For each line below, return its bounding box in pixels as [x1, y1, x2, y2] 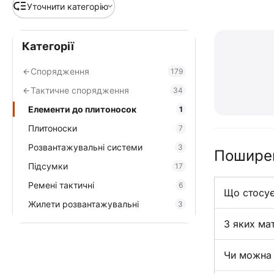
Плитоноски [28, 123, 77, 133]
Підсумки [28, 161, 68, 171]
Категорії [22, 40, 74, 53]
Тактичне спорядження [31, 85, 129, 95]
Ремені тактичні [28, 180, 94, 190]
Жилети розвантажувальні [28, 199, 139, 209]
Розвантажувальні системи [28, 142, 143, 152]
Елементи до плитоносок [28, 104, 136, 114]
